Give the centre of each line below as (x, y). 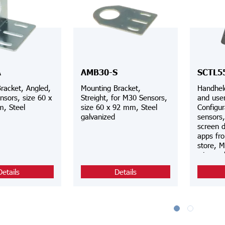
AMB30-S (99, 73)
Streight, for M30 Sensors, (96, 97)
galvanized (98, 116)
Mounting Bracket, (110, 87)
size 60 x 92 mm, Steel (119, 106)
